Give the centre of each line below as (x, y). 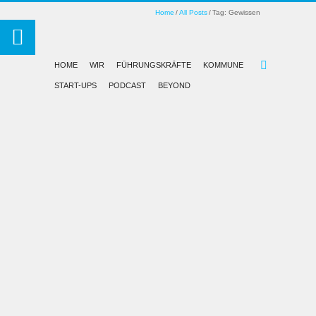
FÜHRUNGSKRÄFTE (154, 65)
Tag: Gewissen (236, 12)
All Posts (193, 12)
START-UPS (75, 85)
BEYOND (174, 85)
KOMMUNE (223, 65)
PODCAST (127, 85)
